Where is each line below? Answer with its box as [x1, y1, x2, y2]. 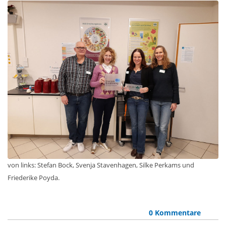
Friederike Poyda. [8, 173, 60, 182]
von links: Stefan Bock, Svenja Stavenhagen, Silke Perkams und [8, 160, 194, 169]
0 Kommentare [148, 207, 201, 217]
